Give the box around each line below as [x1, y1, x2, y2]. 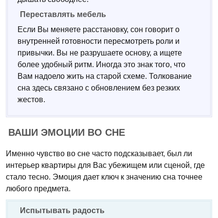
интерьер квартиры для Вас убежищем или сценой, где [6, 161, 205, 169]
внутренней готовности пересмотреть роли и [18, 37, 180, 45]
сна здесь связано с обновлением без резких [18, 84, 180, 92]
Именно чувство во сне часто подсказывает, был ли [6, 149, 192, 158]
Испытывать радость [20, 206, 105, 215]
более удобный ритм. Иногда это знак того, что [18, 60, 185, 69]
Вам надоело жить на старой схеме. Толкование [18, 72, 192, 80]
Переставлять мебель [20, 10, 106, 18]
